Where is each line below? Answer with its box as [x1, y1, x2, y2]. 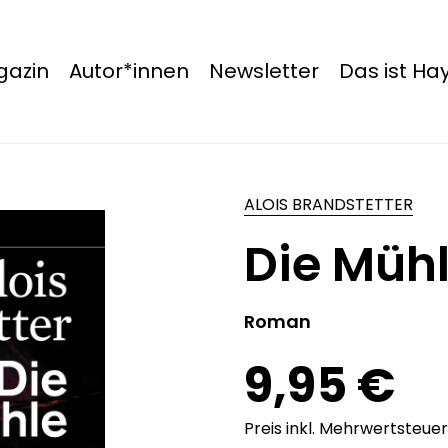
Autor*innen [68, 57, 189, 85]
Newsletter [208, 57, 319, 85]
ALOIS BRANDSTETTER [243, 193, 413, 216]
